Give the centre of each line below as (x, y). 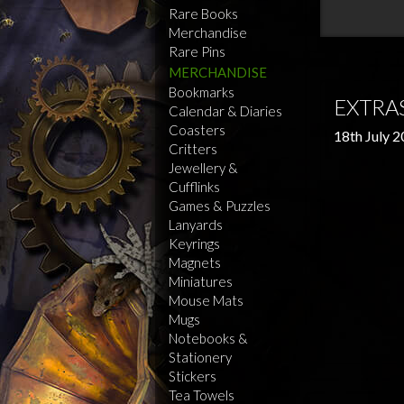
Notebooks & (208, 338)
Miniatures (201, 281)
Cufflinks (194, 187)
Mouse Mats (206, 300)
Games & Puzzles (220, 206)
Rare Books (203, 14)
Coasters (197, 130)
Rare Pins (197, 51)
